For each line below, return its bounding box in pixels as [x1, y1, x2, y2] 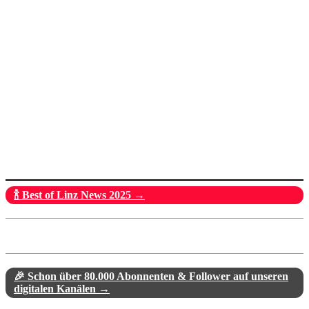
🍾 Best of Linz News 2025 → [14, 188, 145, 201]
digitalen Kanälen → [14, 282, 110, 295]
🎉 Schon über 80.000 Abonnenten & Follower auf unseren [14, 270, 288, 282]
